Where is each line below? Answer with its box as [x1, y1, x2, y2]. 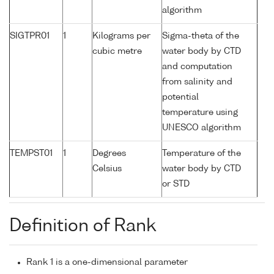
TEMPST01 [10, 149, 53, 158]
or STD [162, 180, 190, 189]
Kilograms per [92, 32, 150, 41]
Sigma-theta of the [162, 32, 239, 41]
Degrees [92, 149, 126, 158]
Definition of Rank [9, 218, 156, 235]
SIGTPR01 [10, 32, 50, 41]
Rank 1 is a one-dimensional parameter [26, 258, 188, 267]
